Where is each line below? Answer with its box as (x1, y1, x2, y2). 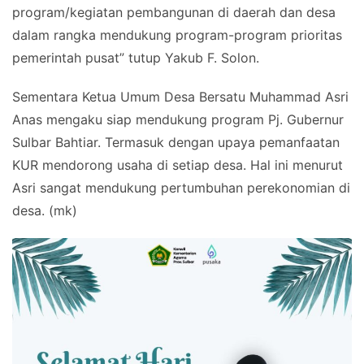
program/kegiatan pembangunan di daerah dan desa (12, 4, 336, 21)
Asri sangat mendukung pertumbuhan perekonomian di (12, 180, 350, 197)
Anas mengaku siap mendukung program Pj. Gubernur (12, 111, 344, 128)
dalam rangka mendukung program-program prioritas (12, 27, 342, 44)
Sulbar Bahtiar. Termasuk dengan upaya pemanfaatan (12, 134, 340, 151)
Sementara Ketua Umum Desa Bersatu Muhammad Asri (12, 89, 349, 106)
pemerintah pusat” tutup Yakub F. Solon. (12, 50, 259, 67)
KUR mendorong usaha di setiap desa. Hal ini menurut (12, 157, 343, 174)
